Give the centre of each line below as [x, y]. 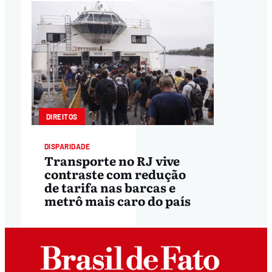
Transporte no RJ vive [112, 160]
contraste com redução [115, 173]
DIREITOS [62, 117]
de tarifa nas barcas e [110, 187]
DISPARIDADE [67, 147]
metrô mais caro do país [117, 200]
